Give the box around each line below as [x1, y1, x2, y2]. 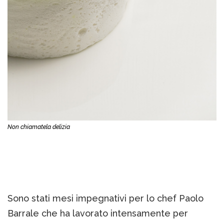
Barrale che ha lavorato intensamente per [7, 208, 188, 219]
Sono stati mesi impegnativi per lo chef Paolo [7, 193, 203, 204]
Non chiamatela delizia [7, 123, 70, 131]
